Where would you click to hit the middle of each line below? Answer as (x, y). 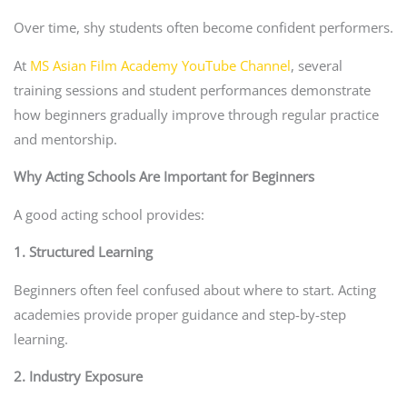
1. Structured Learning (83, 252)
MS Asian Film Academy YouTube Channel (160, 65)
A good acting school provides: (109, 214)
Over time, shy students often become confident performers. (203, 27)
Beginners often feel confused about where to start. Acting (194, 289)
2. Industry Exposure (78, 377)
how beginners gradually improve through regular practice (196, 114)
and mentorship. (65, 139)
